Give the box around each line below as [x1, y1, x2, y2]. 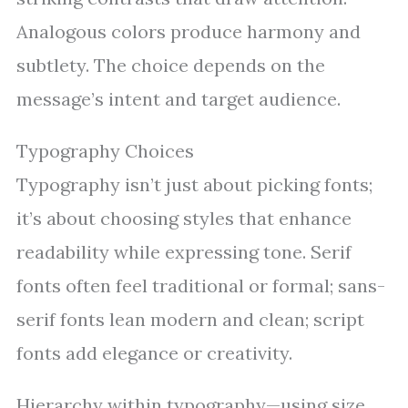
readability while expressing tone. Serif [16, 240, 352, 263]
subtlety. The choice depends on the [16, 54, 325, 76]
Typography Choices [16, 139, 194, 162]
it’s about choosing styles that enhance [16, 207, 352, 229]
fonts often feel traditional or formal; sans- [16, 274, 385, 297]
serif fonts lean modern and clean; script [16, 308, 364, 331]
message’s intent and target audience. [16, 87, 341, 110]
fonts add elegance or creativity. [16, 342, 292, 364]
